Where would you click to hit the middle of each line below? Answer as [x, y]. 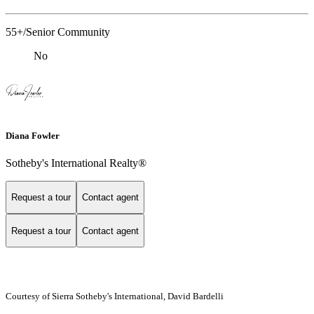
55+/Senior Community [58, 32]
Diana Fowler [33, 135]
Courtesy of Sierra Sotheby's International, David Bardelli [115, 296]
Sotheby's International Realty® [76, 163]
